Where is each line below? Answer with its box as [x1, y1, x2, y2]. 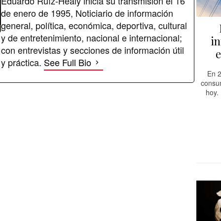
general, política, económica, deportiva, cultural [1, 18, 187, 32]
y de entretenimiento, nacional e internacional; [1, 31, 182, 44]
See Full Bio [44, 55, 91, 69]
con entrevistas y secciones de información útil [1, 43, 184, 56]
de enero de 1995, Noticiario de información [1, 6, 173, 19]
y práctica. [1, 55, 44, 69]
